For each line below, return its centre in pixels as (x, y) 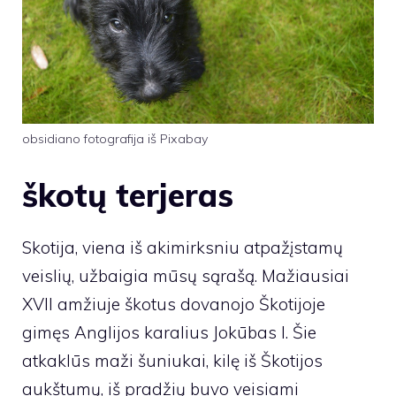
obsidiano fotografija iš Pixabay (115, 139)
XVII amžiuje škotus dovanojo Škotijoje (174, 304)
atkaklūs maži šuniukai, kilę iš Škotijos (172, 360)
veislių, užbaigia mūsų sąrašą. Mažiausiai (186, 275)
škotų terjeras (128, 194)
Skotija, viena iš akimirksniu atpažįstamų (183, 247)
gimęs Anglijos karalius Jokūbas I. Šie (169, 332)
